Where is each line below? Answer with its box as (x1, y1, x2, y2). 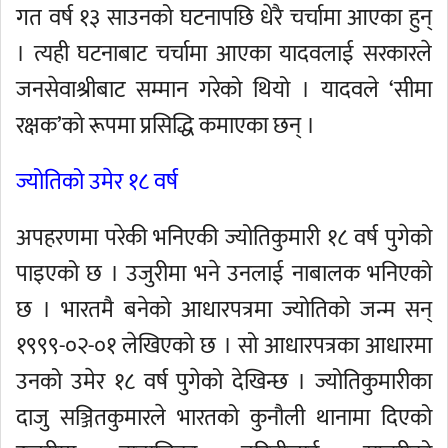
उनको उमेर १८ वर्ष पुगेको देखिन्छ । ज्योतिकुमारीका (16, 363, 432, 401)
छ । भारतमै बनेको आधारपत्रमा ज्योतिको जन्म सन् (16, 291, 432, 329)
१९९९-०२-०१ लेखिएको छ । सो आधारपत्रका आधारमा (16, 327, 432, 365)
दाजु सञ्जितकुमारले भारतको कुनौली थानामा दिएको (16, 399, 432, 437)
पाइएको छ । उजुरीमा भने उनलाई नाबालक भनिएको (16, 255, 432, 293)
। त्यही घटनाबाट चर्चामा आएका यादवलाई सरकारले (16, 35, 432, 73)
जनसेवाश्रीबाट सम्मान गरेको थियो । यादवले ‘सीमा (16, 71, 432, 109)
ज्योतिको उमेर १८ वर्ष (16, 163, 178, 201)
